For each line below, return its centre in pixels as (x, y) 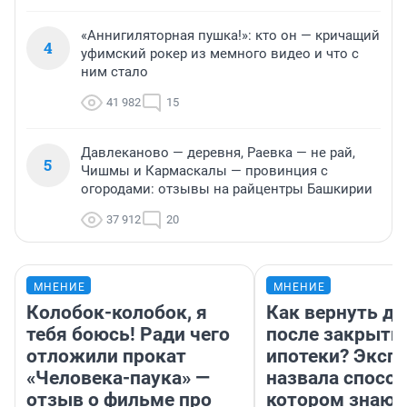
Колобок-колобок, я (117, 312)
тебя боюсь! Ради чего (128, 334)
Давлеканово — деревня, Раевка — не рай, (218, 152)
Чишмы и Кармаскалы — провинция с (204, 170)
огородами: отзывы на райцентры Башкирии (227, 189)
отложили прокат (106, 356)
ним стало (114, 71)
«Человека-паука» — (118, 377)
